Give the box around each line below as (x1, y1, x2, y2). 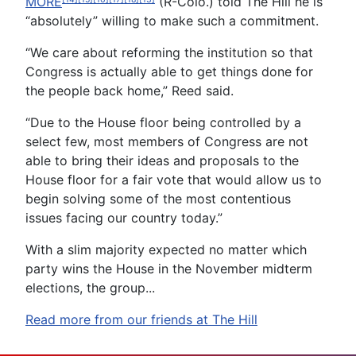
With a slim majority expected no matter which (25, 242, 307, 257)
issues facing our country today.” (25, 210, 222, 226)
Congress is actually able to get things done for (25, 64, 313, 79)
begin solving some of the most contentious (25, 191, 291, 207)
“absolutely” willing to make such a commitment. (25, 13, 319, 29)
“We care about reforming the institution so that (25, 44, 313, 60)
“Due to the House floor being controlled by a (25, 114, 301, 130)
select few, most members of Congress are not (25, 133, 308, 149)
